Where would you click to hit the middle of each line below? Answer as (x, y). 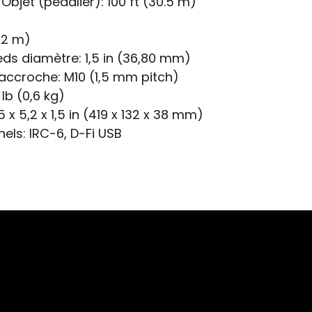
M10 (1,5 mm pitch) (120, 77)
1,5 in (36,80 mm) (136, 58)
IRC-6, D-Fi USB (74, 133)
